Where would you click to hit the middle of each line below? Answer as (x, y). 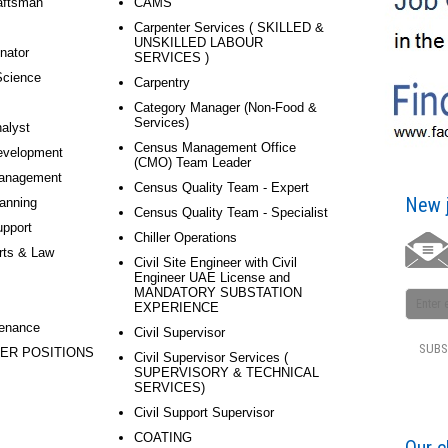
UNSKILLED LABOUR (198, 42)
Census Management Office (215, 147)
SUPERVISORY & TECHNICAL (226, 372)
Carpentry (162, 82)
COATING (163, 437)
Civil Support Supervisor (204, 412)
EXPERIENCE (176, 307)
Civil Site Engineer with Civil (215, 262)
